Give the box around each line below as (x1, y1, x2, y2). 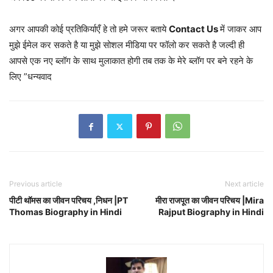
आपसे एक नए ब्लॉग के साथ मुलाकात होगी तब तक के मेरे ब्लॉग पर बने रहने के (9, 55, 253, 67)
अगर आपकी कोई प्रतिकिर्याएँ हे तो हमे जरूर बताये (9, 23, 169, 35)
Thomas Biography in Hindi (9, 207, 122, 218)
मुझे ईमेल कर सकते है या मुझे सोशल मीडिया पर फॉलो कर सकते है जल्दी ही (9, 39, 244, 51)
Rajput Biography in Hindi (158, 207, 264, 218)
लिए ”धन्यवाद (9, 71, 52, 83)
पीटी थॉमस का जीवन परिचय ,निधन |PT (9, 195, 128, 206)
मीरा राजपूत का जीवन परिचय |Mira (155, 195, 264, 206)
